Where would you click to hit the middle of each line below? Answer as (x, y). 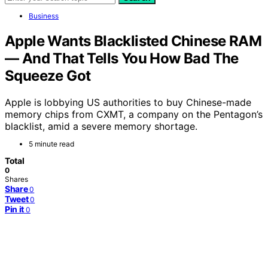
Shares (16, 179)
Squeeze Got (48, 75)
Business (44, 16)
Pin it (14, 209)
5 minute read (51, 144)
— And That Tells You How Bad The (122, 58)
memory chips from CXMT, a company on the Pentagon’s (134, 114)
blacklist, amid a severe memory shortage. (101, 126)
